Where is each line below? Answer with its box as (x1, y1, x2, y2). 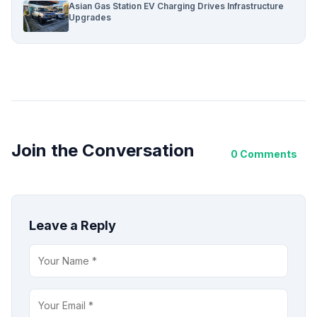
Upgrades (69, 12, 111, 23)
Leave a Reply (29, 218, 116, 234)
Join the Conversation (11, 140, 195, 161)
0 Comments (231, 147, 297, 160)
